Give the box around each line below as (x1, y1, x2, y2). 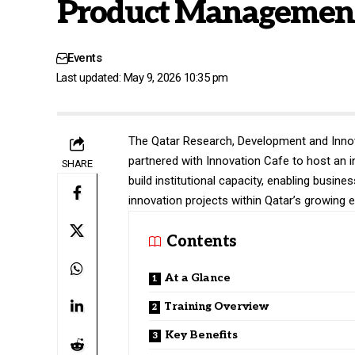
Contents (166, 231, 236, 251)
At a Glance (165, 270, 231, 284)
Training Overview (164, 299, 269, 313)
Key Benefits (165, 327, 239, 342)
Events (67, 50, 101, 65)
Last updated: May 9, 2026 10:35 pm (55, 70, 228, 85)
